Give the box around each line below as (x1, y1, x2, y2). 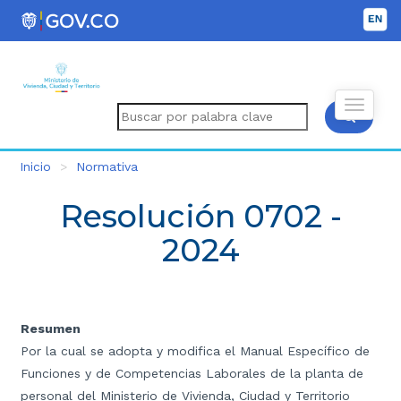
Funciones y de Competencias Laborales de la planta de (21, 366, 364, 381)
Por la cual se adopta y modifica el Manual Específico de (21, 344, 371, 359)
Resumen (21, 321, 81, 337)
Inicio (20, 158, 51, 174)
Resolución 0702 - (59, 196, 342, 235)
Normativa (76, 158, 138, 174)
